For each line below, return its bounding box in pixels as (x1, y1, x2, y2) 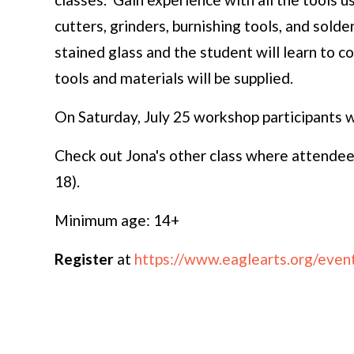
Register (54, 249, 114, 268)
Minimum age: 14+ (54, 210, 179, 229)
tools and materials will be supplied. (54, 68, 296, 87)
